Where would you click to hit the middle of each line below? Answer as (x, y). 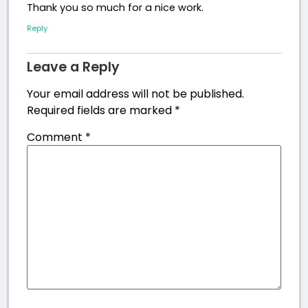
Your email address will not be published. (135, 94)
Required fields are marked (101, 111)
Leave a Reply (73, 67)
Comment (56, 137)
